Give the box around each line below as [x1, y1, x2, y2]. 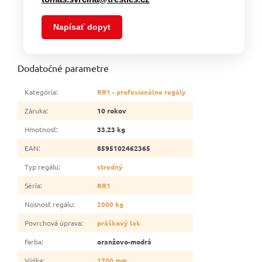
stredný [97, 161, 123, 171]
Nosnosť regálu [25, 199, 73, 209]
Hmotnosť [25, 124, 56, 134]
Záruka [25, 105, 46, 115]
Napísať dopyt [53, 22, 111, 32]
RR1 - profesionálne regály [97, 87, 186, 96]
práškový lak [97, 218, 140, 227]
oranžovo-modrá [97, 236, 151, 246]
